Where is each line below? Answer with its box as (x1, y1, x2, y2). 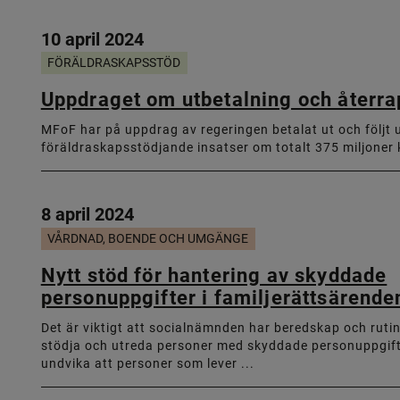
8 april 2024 (40, 202, 134, 226)
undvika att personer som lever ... (40, 354, 254, 371)
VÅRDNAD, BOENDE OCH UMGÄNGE (47, 230, 249, 246)
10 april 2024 (40, 26, 144, 50)
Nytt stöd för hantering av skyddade (40, 261, 387, 287)
